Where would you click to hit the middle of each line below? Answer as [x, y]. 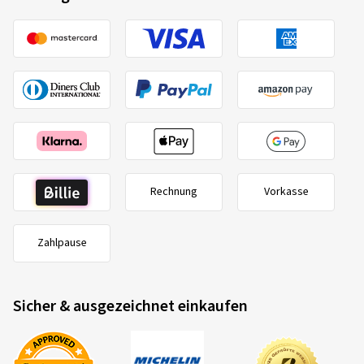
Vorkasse [286, 192]
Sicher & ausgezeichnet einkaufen [130, 306]
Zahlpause [62, 243]
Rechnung [174, 192]
